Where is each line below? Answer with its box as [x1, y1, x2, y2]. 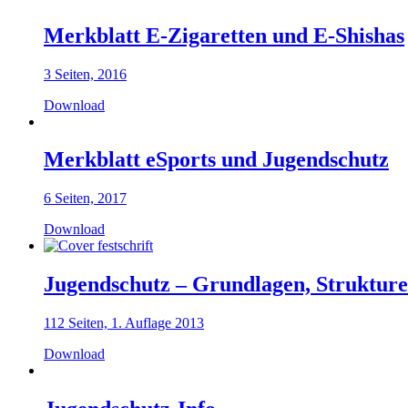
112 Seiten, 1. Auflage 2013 [44, 315, 204, 331]
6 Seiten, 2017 [44, 190, 127, 207]
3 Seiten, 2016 [44, 66, 127, 82]
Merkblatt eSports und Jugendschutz [44, 148, 389, 172]
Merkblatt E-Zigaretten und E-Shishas [44, 23, 404, 47]
